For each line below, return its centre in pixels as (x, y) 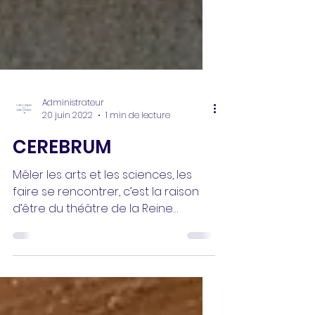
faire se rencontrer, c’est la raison (106, 256)
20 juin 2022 (67, 179)
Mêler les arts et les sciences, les (102, 239)
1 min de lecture (138, 179)
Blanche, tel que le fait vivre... (90, 289)
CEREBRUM (62, 211)
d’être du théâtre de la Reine (93, 272)
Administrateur (73, 166)
